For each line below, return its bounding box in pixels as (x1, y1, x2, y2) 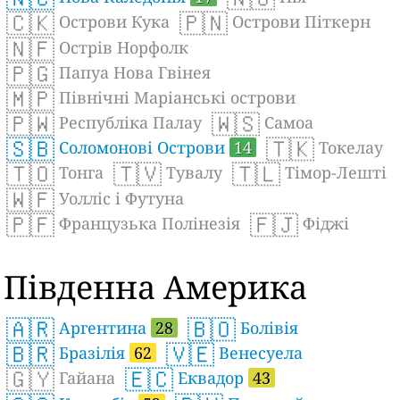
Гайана (54, 367, 116, 389)
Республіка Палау (54, 112, 203, 134)
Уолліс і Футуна (54, 187, 185, 209)
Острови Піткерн (228, 11, 371, 33)
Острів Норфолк (54, 36, 189, 58)
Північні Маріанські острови (54, 86, 296, 108)
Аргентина (54, 317, 152, 338)
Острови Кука (54, 11, 171, 33)
